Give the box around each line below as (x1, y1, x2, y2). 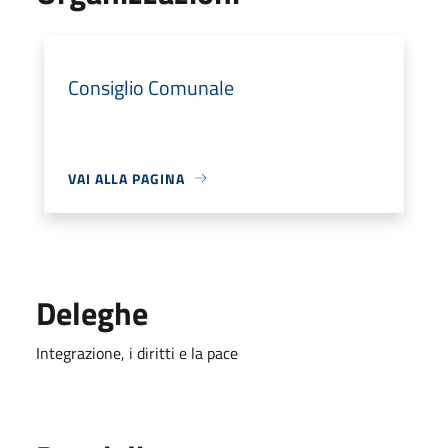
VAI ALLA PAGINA (68, 167, 185, 189)
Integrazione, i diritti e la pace (36, 340, 238, 365)
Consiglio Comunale (68, 71, 234, 103)
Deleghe (36, 288, 148, 337)
